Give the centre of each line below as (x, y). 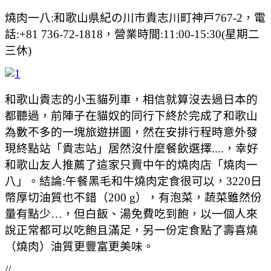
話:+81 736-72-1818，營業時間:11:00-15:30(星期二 (132, 34)
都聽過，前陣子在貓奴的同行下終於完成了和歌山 (131, 116)
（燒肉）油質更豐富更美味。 (80, 246)
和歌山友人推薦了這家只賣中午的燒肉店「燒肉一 (131, 165)
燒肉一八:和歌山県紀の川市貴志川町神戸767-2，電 (135, 18)
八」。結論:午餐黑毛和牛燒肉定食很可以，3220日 (133, 181)
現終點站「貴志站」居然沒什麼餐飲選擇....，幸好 (132, 148)
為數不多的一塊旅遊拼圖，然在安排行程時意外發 (131, 132)
